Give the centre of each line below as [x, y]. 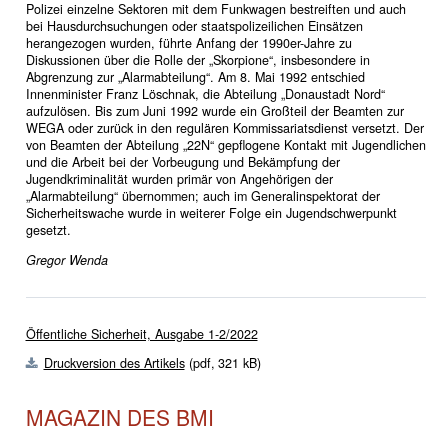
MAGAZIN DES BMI [119, 417]
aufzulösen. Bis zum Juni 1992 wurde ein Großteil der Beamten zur [214, 111]
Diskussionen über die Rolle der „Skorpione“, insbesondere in [197, 60]
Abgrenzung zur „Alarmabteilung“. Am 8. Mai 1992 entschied [195, 77]
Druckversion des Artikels [114, 363]
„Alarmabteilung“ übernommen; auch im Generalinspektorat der [202, 196]
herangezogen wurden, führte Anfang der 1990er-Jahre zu [188, 43]
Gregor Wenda [66, 259]
